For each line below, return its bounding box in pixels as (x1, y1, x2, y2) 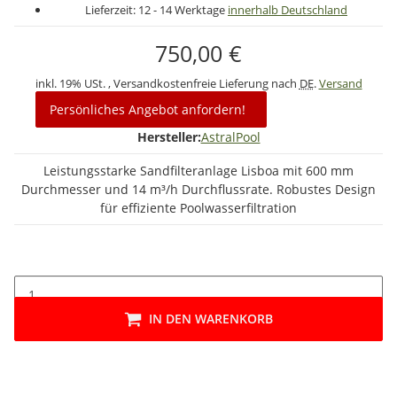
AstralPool (200, 128, 261, 145)
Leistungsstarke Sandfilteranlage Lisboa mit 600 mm (43, 162, 354, 179)
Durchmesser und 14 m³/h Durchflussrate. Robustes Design (21, 181, 376, 198)
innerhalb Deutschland (228, 2, 347, 18)
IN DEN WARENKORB (149, 310, 273, 327)
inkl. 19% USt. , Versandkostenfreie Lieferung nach (35, 75, 300, 91)
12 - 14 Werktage (138, 2, 228, 18)
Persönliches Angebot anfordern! (49, 101, 245, 118)
